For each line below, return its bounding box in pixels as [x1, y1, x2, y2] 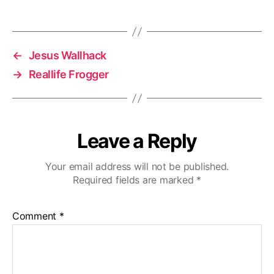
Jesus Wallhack [28, 49, 106, 62]
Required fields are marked [73, 174, 196, 186]
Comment [12, 210, 59, 222]
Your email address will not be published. [45, 160, 229, 172]
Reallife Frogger [28, 68, 109, 81]
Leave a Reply [77, 129, 197, 153]
